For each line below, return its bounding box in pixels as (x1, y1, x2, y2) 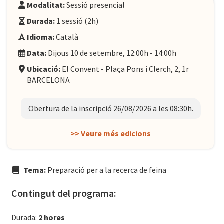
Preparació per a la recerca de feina (47, 165, 166, 175)
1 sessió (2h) (55, 16, 98, 26)
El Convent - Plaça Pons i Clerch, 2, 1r (60, 64, 189, 74)
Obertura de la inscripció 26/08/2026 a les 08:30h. (28, 103, 193, 114)
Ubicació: (27, 64, 60, 74)
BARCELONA (27, 75, 70, 85)
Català (54, 32, 78, 42)
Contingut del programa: (11, 187, 116, 200)
